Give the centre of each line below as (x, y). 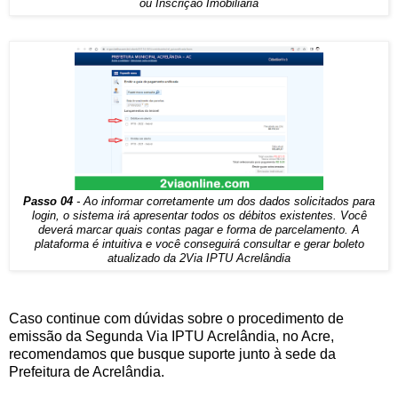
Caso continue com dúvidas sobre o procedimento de (176, 318)
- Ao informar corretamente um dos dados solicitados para (224, 202)
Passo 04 (48, 202)
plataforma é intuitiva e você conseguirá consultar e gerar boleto (199, 245)
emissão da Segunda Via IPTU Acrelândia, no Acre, (171, 336)
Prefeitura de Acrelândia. (87, 371)
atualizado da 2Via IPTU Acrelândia (199, 259)
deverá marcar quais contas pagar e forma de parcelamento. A (199, 231)
